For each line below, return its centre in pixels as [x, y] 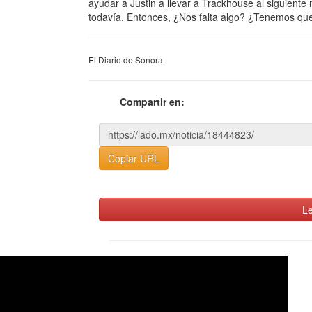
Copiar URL [134, 158]
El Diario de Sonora [126, 60]
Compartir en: [152, 102]
